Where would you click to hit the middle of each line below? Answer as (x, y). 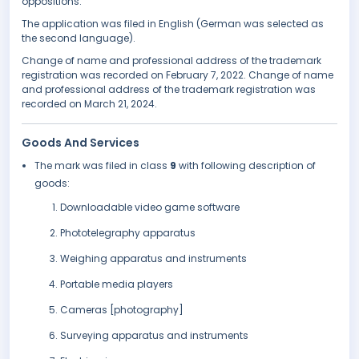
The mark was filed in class (102, 166)
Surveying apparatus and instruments (154, 336)
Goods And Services (81, 143)
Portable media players (117, 284)
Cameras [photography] (122, 310)
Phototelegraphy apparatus (128, 233)
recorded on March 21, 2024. (89, 104)
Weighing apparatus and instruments (153, 259)
